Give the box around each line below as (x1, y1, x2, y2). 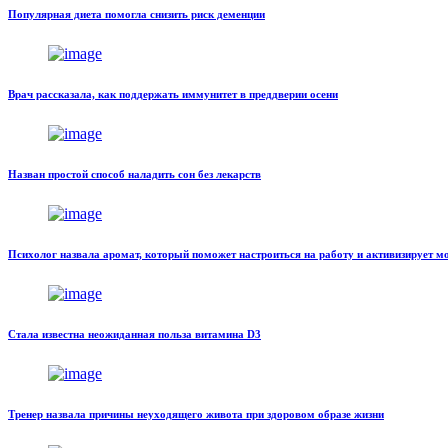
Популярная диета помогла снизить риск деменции (8, 8, 265, 21)
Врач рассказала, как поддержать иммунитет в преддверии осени (8, 88, 338, 101)
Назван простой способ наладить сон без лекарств (8, 168, 261, 181)
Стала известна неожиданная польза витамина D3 (8, 328, 261, 341)
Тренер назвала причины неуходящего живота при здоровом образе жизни (8, 407, 384, 420)
